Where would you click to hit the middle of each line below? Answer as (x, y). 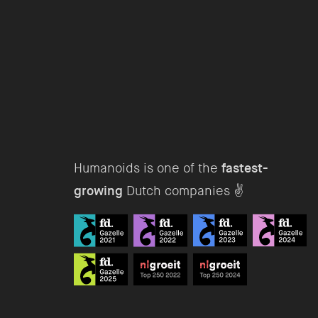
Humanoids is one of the (148, 168)
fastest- (245, 168)
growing (98, 191)
